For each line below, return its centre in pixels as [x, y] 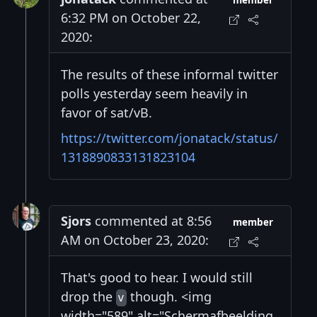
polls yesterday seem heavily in [154, 94]
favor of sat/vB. [106, 113]
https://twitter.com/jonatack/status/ [169, 138]
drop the [88, 297]
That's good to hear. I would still [157, 278]
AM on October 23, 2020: [135, 240]
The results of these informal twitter [169, 75]
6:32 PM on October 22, [131, 18]
